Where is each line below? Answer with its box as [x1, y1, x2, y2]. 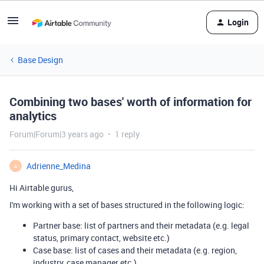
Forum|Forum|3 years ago [9, 128, 104, 140]
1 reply [115, 128, 140, 140]
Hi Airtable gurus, [9, 182, 74, 193]
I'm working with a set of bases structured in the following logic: [9, 199, 245, 210]
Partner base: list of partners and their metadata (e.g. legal [33, 220, 249, 231]
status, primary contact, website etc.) [33, 232, 170, 243]
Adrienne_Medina [27, 160, 91, 171]
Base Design [18, 54, 63, 65]
